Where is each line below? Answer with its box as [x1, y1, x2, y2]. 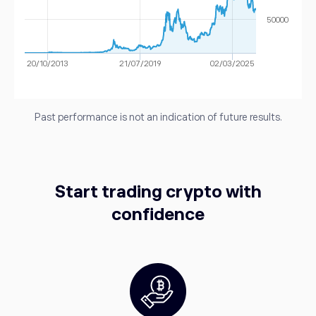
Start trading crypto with [54, 181, 262, 201]
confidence [111, 204, 205, 224]
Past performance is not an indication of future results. [34, 111, 282, 123]
